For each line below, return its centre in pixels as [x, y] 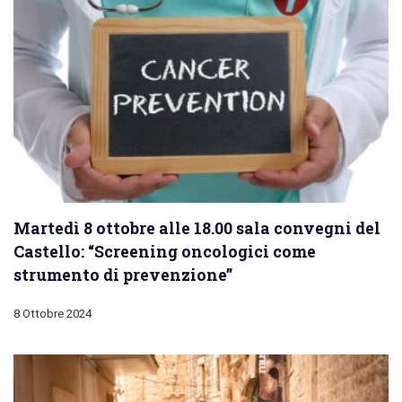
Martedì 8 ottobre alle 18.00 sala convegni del [197, 227]
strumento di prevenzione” [123, 274]
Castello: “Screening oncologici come [165, 251]
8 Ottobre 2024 [52, 313]
